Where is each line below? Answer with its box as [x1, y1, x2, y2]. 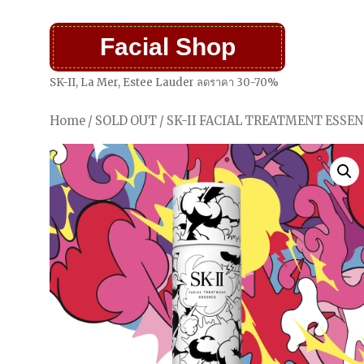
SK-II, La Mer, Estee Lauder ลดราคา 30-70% [50, 76, 279, 89]
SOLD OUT [95, 114, 158, 128]
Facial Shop [99, 33, 236, 60]
